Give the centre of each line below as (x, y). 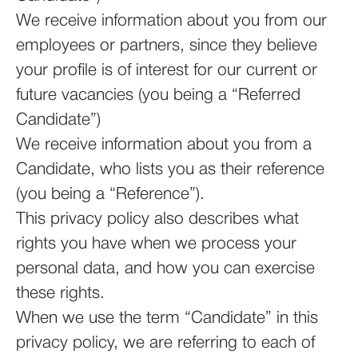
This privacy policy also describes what (157, 219)
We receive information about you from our (171, 21)
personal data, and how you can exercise (165, 269)
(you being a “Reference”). (110, 195)
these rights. (60, 294)
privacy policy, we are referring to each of (165, 343)
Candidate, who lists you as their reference (170, 170)
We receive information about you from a (164, 145)
